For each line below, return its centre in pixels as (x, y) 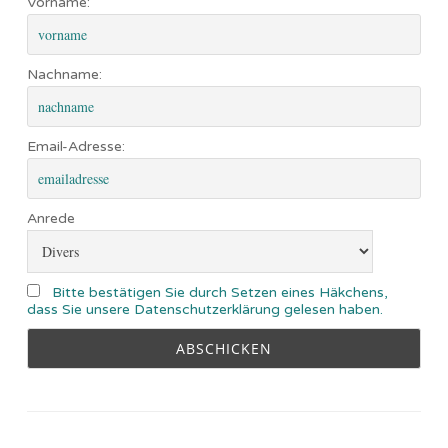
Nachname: (64, 74)
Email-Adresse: (76, 146)
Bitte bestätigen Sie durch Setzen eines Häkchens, (220, 292)
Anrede (51, 218)
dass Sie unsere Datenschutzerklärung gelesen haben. (205, 309)
